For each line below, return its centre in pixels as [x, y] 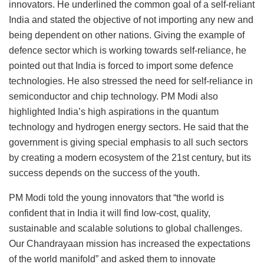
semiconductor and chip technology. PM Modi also [113, 96]
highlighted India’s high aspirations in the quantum [114, 111]
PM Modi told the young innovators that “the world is [116, 197]
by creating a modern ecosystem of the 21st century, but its [130, 157]
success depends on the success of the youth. [104, 173]
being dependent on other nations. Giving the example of [127, 35]
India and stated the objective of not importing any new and [131, 19]
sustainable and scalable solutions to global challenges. [126, 228]
